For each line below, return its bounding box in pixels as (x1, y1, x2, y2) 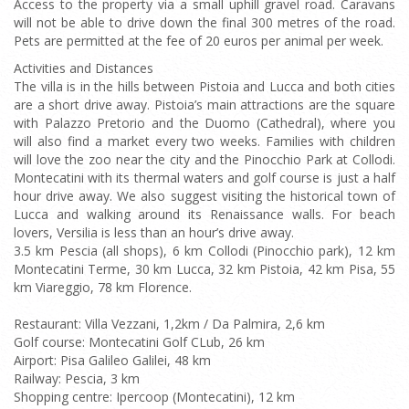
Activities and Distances (14, 59, 153, 77)
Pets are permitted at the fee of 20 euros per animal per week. (14, 32, 383, 49)
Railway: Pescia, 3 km (14, 370, 140, 387)
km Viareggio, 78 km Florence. (14, 278, 192, 296)
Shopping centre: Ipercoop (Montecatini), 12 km (14, 388, 295, 405)
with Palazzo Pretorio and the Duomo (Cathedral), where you (14, 114, 395, 131)
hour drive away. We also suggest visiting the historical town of (14, 187, 395, 204)
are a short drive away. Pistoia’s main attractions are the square (14, 96, 395, 113)
